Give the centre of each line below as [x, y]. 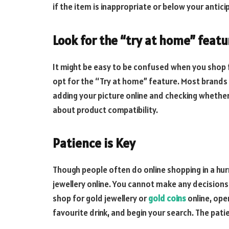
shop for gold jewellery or [100, 198]
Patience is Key [94, 143]
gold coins [167, 198]
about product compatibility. [105, 110]
